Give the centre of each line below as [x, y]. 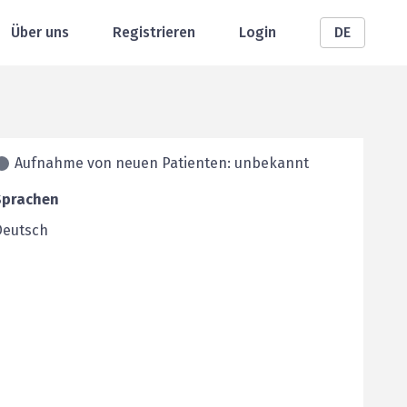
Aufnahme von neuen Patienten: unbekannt [162, 163]
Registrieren [154, 32]
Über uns [40, 32]
